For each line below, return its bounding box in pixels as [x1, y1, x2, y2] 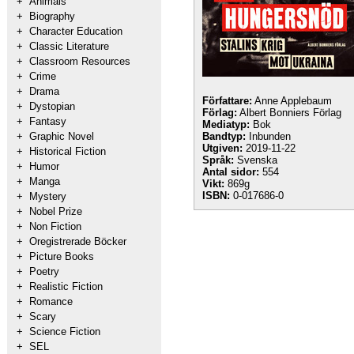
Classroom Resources [29, 55, 130, 67]
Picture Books [29, 250, 94, 262]
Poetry [29, 265, 59, 277]
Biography [29, 10, 75, 22]
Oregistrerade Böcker [29, 235, 126, 247]
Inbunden [246, 130, 291, 142]
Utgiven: [202, 142, 243, 154]
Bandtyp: [202, 130, 246, 142]
